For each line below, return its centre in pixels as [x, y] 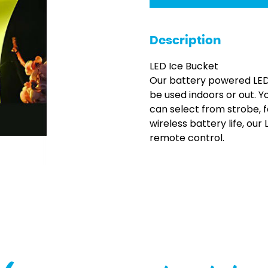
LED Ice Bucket [184, 66]
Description [186, 41]
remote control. [187, 138]
